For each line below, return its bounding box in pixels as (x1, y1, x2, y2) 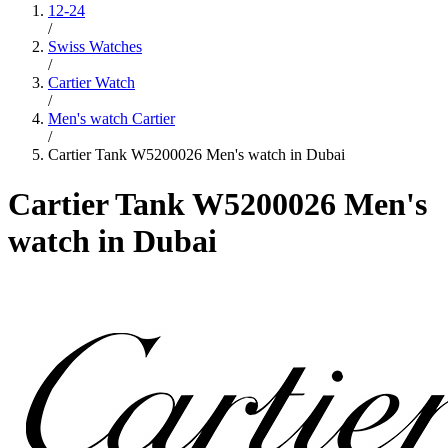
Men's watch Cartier (48, 110, 175, 128)
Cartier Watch (48, 74, 135, 92)
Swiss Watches (48, 38, 142, 56)
